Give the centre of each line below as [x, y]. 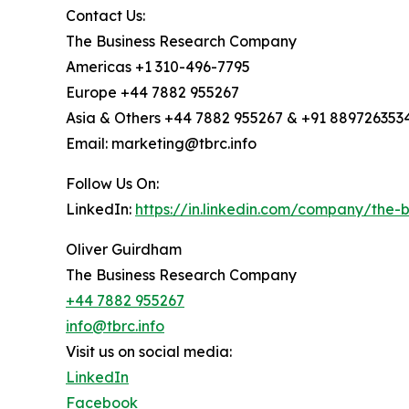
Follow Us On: [112, 184]
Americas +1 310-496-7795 [158, 67]
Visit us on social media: [149, 352]
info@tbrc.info [115, 326]
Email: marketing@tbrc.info [161, 144]
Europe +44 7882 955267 [152, 93]
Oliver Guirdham [124, 250]
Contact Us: [105, 16]
